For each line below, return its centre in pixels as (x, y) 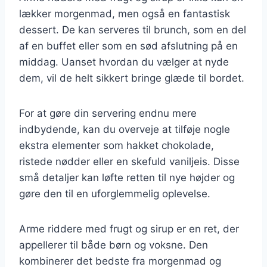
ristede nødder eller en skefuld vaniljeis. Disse (129, 161)
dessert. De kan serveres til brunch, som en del (133, 30)
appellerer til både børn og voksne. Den (114, 245)
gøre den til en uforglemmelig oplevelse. (115, 193)
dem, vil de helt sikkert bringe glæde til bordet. (132, 78)
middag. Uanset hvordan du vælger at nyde (124, 62)
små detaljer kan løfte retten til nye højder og (127, 177)
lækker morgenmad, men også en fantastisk (125, 13)
